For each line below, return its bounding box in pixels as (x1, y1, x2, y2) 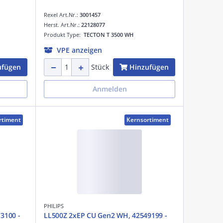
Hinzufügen (129, 62, 169, 72)
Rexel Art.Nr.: (44, 10, 80, 18)
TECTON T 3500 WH (84, 30, 133, 38)
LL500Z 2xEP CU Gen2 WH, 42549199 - (44, 210, 167, 220)
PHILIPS (44, 202, 64, 210)
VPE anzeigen (57, 45, 102, 55)
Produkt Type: (44, 30, 84, 38)
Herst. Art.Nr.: (44, 20, 81, 28)
